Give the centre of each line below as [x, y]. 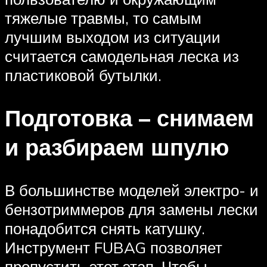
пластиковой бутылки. [83, 75]
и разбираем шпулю [117, 147]
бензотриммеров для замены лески [131, 209]
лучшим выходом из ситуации [113, 37]
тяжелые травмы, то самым [103, 18]
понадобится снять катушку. [105, 229]
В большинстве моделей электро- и [132, 190]
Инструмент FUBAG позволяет [114, 248]
